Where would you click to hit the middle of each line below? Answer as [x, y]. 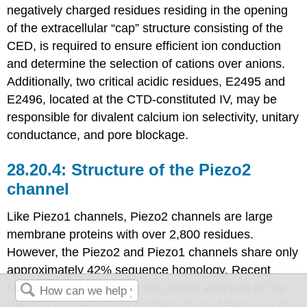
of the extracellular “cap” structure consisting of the [145, 28]
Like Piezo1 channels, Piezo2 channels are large [140, 216]
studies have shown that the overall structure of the [146, 287]
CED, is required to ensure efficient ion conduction [144, 46]
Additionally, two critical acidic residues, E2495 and [146, 82]
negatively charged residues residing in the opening [148, 11]
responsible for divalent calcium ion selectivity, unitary [153, 118]
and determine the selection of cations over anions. [146, 64]
